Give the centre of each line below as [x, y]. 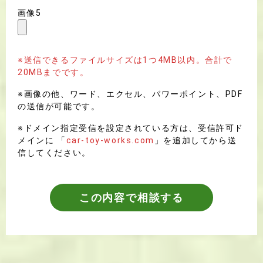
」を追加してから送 [195, 141]
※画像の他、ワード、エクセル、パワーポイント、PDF [130, 94]
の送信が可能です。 [59, 107]
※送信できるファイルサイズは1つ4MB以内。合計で [125, 60]
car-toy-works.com [110, 141]
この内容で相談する [131, 198]
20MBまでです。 [53, 73]
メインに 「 [42, 141]
